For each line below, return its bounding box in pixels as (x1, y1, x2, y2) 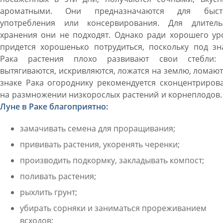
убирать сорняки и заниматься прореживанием (19, 203, 207, 214)
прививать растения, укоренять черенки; (19, 139, 180, 150)
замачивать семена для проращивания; (19, 123, 175, 134)
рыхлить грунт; (19, 187, 77, 198)
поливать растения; (19, 171, 96, 182)
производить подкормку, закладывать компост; (19, 155, 204, 166)
